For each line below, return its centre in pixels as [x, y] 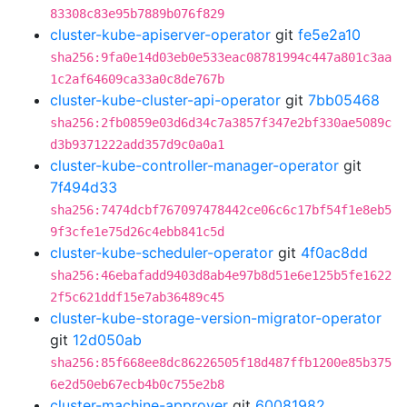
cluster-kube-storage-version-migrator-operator [216, 318]
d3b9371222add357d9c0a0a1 [137, 144]
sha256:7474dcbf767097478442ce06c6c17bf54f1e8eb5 [221, 210]
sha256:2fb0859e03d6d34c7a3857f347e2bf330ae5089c [221, 123]
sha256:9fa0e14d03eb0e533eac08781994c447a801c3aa [221, 57]
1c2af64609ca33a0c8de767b [137, 79]
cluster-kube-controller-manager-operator [194, 165]
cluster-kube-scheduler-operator [162, 253]
